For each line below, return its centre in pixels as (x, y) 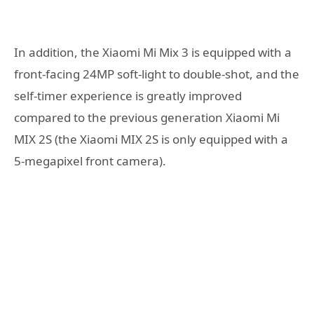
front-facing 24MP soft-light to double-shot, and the (157, 74)
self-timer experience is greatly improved (128, 96)
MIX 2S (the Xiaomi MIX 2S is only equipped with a (151, 139)
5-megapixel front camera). (90, 161)
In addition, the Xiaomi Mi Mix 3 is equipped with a (153, 53)
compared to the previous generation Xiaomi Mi (147, 118)
